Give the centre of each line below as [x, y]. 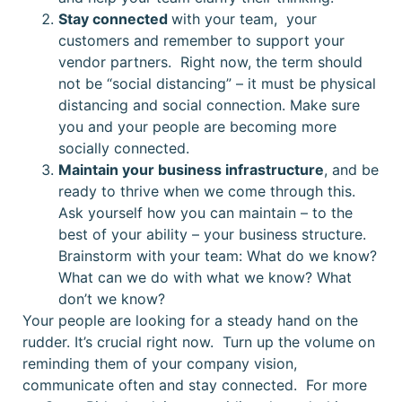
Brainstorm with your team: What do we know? [218, 255]
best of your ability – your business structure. [214, 234]
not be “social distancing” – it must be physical [217, 83]
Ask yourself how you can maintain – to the [205, 212]
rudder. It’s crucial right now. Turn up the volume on [199, 341]
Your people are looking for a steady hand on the [190, 320]
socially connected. [124, 148]
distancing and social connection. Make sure [209, 105]
